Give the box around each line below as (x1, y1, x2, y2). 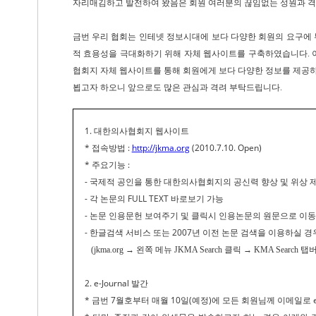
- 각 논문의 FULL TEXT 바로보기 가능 (84, 193, 224, 205)
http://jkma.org (131, 142, 190, 154)
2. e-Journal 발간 (84, 277, 148, 289)
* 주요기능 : (84, 159, 130, 171)
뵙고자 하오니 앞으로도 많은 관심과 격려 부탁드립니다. (72, 83, 282, 92)
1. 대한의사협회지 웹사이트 (84, 125, 189, 137)
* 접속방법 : (84, 142, 132, 154)
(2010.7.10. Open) (189, 142, 262, 154)
